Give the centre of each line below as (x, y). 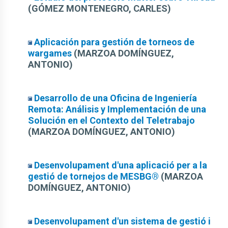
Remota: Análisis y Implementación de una (117, 109)
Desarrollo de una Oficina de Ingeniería (116, 98)
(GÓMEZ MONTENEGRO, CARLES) (99, 8)
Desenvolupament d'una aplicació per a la (121, 165)
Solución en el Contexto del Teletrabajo (111, 120)
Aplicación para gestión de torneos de (114, 42)
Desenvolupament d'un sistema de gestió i (122, 221)
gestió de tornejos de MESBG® (93, 176)
